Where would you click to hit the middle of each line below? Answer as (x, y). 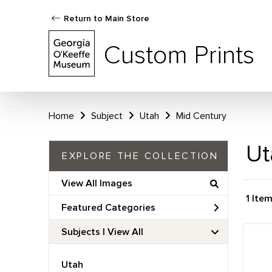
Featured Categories (108, 207)
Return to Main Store (107, 19)
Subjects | (84, 232)
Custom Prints (179, 55)
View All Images (97, 183)
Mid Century (201, 116)
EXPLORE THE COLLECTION (140, 156)
